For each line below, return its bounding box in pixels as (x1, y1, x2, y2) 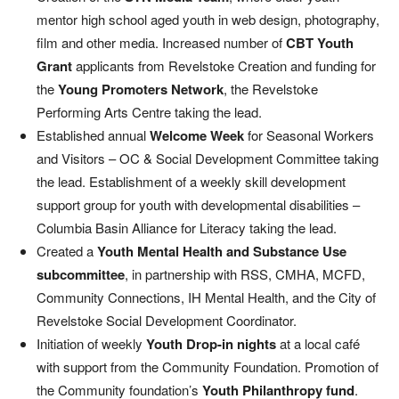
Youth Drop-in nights (146, 334, 280, 354)
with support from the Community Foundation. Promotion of (37, 357, 379, 376)
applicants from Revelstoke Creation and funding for (76, 56, 376, 75)
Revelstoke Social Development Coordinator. (37, 311, 297, 330)
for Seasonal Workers (248, 126, 374, 144)
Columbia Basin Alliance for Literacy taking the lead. (37, 218, 337, 237)
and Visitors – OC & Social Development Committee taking (37, 149, 379, 167)
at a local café (280, 334, 360, 353)
